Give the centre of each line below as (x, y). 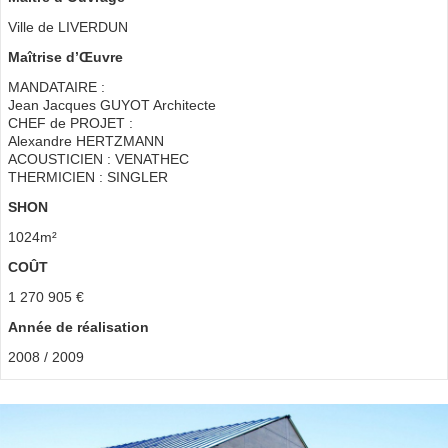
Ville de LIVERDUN (67, 27)
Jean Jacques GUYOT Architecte (111, 105)
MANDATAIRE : (56, 87)
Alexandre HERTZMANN (85, 141)
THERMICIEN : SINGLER (87, 177)
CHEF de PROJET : (70, 123)
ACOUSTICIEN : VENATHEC (98, 159)
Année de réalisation (78, 327)
